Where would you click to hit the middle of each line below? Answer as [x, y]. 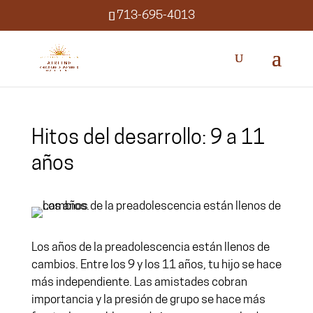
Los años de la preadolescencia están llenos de [150, 248]
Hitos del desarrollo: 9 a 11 [148, 139]
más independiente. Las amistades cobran [139, 283]
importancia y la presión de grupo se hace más [148, 300]
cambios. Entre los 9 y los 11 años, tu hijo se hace [156, 265]
